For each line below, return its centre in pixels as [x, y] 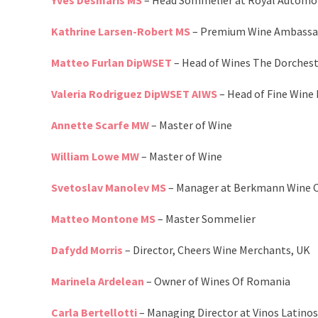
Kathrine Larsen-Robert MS [121, 32]
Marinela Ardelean [98, 281]
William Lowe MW [95, 157]
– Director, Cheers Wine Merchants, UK [216, 250]
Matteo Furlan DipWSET [111, 63]
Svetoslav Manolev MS [109, 188]
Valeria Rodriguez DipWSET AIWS [134, 94]
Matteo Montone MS [103, 219]
